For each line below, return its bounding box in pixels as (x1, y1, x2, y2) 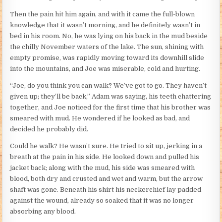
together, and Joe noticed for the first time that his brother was (10, 104, 211, 111)
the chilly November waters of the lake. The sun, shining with (10, 43, 204, 51)
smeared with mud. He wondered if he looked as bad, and (10, 114, 190, 122)
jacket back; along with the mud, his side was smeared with (10, 164, 195, 172)
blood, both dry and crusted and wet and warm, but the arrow (10, 175, 203, 183)
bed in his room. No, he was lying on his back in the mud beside (10, 32, 208, 40)
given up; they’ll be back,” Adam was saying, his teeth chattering (10, 93, 212, 101)
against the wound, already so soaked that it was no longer (10, 197, 194, 205)
